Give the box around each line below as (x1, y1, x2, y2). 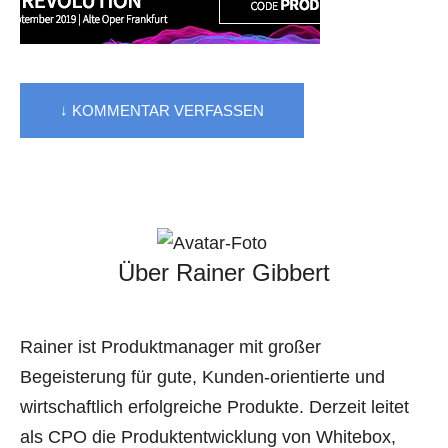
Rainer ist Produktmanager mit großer (20, 337, 321, 357)
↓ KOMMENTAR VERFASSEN (60, 102, 264, 119)
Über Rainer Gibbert (118, 259, 330, 286)
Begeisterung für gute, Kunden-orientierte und (20, 367, 385, 387)
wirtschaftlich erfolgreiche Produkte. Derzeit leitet (20, 397, 409, 417)
